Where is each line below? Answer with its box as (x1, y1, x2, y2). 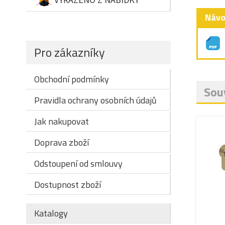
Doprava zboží (34, 136, 89, 149)
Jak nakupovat (34, 115, 89, 128)
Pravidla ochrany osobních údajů (34, 93, 157, 107)
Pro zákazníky (34, 43, 105, 61)
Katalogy (34, 206, 68, 220)
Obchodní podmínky (34, 72, 109, 86)
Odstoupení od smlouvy (34, 157, 123, 170)
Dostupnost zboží (34, 178, 101, 191)
